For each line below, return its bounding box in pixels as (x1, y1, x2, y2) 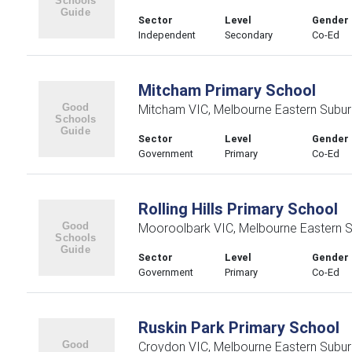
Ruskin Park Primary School (137, 317, 339, 337)
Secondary (225, 28, 273, 42)
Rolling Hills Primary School (137, 199, 338, 218)
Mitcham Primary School (137, 80, 316, 100)
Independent (137, 28, 196, 42)
